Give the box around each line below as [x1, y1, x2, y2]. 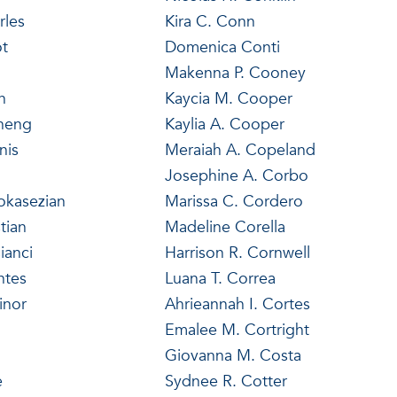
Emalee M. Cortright [164, 318, 309, 341]
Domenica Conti [164, 35, 280, 58]
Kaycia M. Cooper [164, 87, 292, 110]
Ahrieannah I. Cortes [164, 292, 310, 315]
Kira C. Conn [164, 10, 255, 33]
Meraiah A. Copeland [164, 138, 315, 161]
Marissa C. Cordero [164, 190, 303, 213]
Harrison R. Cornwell [164, 241, 310, 264]
